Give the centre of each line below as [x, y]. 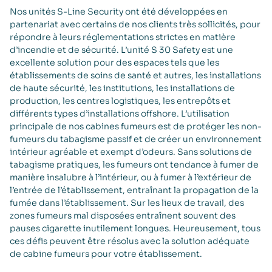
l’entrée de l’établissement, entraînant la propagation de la [134, 190]
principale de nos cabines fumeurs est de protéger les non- [136, 126]
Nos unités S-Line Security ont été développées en [119, 11]
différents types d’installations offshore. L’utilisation [120, 113]
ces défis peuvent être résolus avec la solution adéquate [130, 241]
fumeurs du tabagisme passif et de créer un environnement [136, 139]
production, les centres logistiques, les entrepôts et [120, 100]
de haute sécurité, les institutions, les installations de [122, 88]
